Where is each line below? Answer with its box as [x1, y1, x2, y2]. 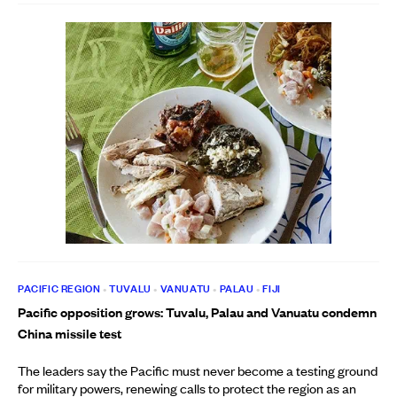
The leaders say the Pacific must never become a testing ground [18, 362, 378, 379]
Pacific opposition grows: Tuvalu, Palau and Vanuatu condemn [18, 303, 377, 321]
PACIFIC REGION [18, 281, 101, 296]
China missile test [18, 324, 121, 342]
